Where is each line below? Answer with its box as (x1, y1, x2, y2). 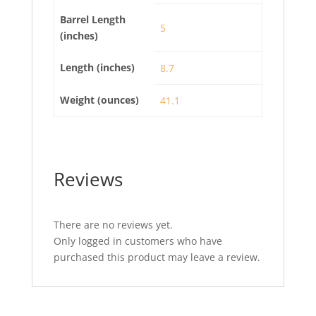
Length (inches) (60, 61, 135, 74)
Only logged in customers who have (53, 234, 222, 248)
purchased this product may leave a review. (53, 250, 260, 264)
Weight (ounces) (60, 93, 139, 107)
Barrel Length (60, 13, 126, 26)
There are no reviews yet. (53, 218, 173, 231)
